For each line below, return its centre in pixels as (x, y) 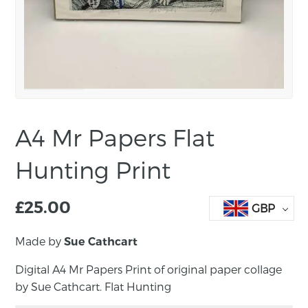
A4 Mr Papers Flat (115, 137)
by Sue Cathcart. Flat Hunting (93, 286)
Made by (40, 241)
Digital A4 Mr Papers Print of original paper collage (149, 269)
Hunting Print (93, 169)
